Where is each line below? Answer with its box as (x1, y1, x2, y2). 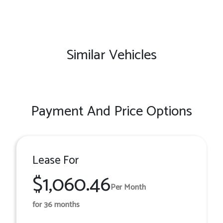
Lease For (32, 151, 79, 170)
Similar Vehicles (66, 44, 157, 67)
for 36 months (32, 198, 80, 212)
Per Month (111, 180, 146, 194)
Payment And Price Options (31, 100, 192, 123)
